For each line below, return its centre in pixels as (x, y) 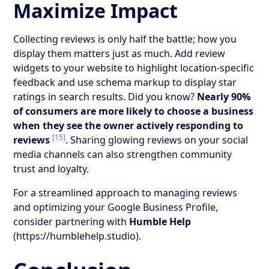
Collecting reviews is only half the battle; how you (125, 39)
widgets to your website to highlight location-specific (134, 68)
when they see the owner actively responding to (128, 125)
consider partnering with (71, 221)
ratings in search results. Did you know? (105, 96)
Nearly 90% (224, 96)
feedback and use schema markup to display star (125, 82)
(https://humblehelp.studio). (77, 236)
